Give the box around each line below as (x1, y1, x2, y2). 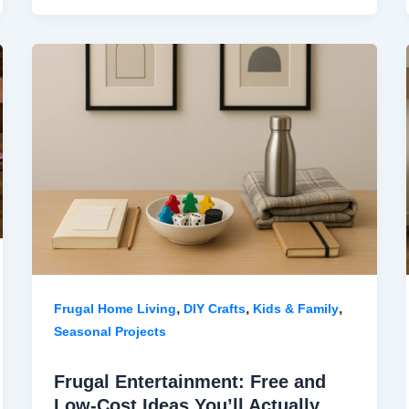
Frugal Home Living (53, 300, 176, 316)
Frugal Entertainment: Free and (53, 371, 326, 392)
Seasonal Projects (53, 323, 166, 339)
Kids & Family (252, 300, 339, 316)
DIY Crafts (183, 300, 246, 316)
